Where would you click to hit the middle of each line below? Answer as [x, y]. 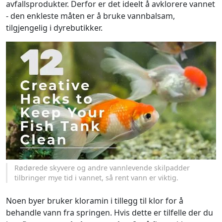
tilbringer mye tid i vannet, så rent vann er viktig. [97, 177]
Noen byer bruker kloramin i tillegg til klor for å [95, 200]
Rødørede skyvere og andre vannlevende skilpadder [102, 167]
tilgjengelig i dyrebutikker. [54, 28]
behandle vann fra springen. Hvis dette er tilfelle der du [110, 212]
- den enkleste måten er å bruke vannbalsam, [90, 16]
